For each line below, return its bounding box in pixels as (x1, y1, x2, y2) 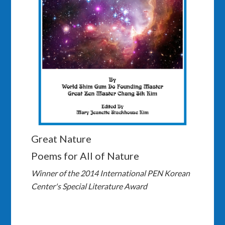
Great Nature (31, 133, 92, 145)
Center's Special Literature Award (31, 181, 148, 191)
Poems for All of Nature (31, 150, 140, 162)
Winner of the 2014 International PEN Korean (31, 168, 190, 178)
